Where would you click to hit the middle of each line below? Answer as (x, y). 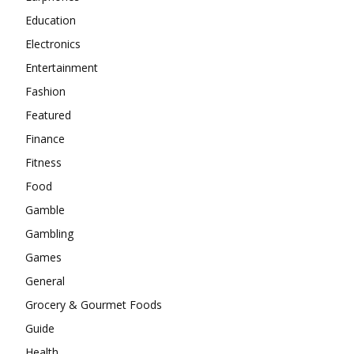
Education (51, 20)
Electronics (53, 44)
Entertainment (62, 68)
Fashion (45, 91)
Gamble (45, 210)
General (45, 281)
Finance (45, 139)
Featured (48, 115)
